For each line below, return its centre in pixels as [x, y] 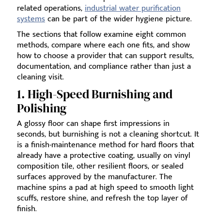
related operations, [51, 8]
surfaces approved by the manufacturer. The [95, 177]
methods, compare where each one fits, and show [103, 45]
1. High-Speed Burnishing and [95, 94]
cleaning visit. [40, 77]
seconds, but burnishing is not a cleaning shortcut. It [108, 134]
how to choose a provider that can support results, [105, 56]
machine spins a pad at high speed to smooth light [105, 187]
